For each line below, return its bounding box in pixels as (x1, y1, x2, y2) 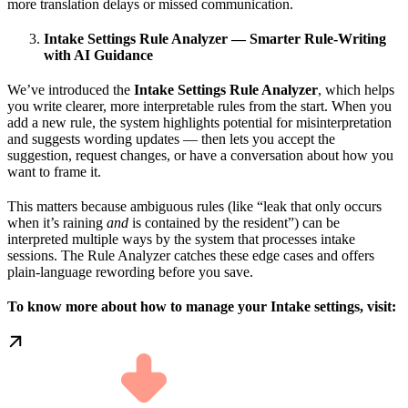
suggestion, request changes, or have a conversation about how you (7, 147, 393, 163)
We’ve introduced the (7, 81, 134, 97)
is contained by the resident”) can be (128, 214, 340, 230)
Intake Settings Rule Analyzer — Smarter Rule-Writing (44, 30, 386, 46)
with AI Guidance (44, 46, 153, 63)
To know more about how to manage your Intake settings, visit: (7, 298, 396, 314)
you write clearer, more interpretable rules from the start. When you (7, 97, 392, 114)
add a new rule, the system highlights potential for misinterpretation (7, 114, 392, 130)
